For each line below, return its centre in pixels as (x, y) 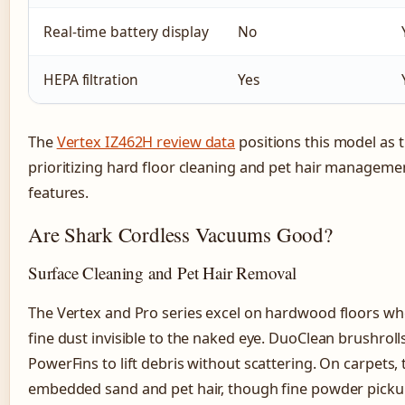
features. (59, 192)
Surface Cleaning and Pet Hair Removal (162, 272)
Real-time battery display (126, 31)
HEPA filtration (91, 79)
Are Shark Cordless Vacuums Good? (180, 234)
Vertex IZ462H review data (146, 141)
